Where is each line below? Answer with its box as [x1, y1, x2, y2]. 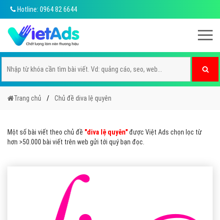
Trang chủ [14, 94, 41, 102]
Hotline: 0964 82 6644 [16, 5, 77, 13]
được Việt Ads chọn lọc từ [128, 128, 202, 136]
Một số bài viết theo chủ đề [7, 128, 84, 136]
